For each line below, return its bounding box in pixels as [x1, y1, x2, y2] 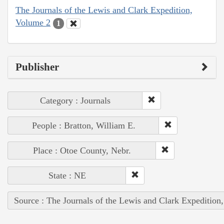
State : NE [48, 170, 86, 180]
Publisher [15, 60, 59, 73]
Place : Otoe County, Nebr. [33, 145, 131, 155]
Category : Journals [40, 95, 110, 105]
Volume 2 [15, 17, 50, 28]
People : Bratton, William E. [31, 120, 135, 130]
